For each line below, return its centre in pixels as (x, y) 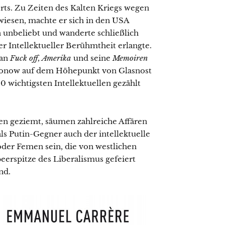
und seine (93, 58)
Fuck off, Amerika (42, 58)
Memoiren (130, 58)
